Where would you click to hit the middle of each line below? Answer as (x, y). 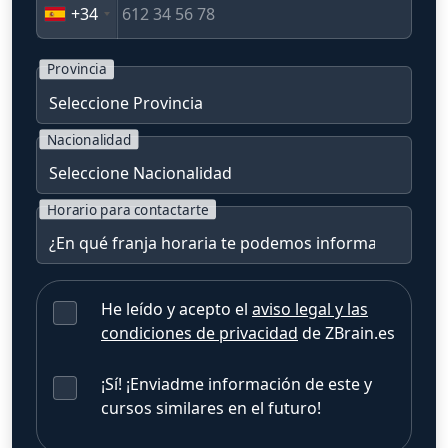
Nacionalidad (89, 139)
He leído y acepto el (176, 308)
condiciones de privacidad (199, 332)
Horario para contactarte (127, 209)
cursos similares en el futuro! (211, 407)
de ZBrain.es (346, 332)
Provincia (76, 69)
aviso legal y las (310, 308)
